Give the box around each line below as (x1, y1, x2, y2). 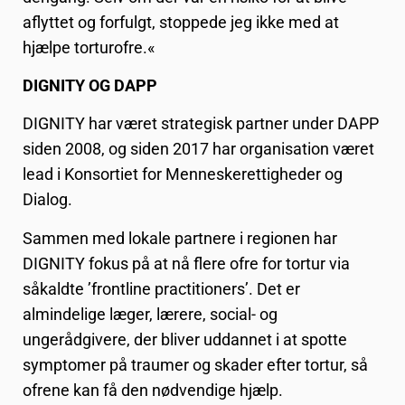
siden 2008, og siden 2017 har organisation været (23, 139, 374, 159)
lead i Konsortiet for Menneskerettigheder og (23, 165, 343, 184)
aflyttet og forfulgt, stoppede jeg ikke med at (23, 12, 339, 32)
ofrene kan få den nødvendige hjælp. (23, 380, 283, 400)
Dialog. (23, 190, 72, 210)
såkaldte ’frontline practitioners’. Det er (23, 278, 300, 298)
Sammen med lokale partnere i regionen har (23, 228, 337, 248)
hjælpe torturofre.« (23, 37, 155, 57)
